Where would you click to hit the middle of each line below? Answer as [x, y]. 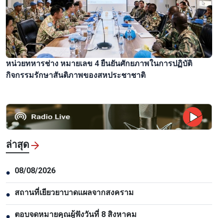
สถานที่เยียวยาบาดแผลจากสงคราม [74, 193]
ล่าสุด [18, 145]
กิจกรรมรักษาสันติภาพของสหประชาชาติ [76, 75]
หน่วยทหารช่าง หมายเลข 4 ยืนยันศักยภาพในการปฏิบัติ [99, 64]
